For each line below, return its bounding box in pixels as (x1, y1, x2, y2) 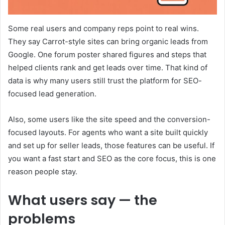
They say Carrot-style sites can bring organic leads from (8, 36, 208, 46)
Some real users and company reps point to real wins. (8, 23, 199, 33)
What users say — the (8, 190, 157, 209)
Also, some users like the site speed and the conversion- (8, 114, 210, 124)
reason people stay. (8, 166, 77, 176)
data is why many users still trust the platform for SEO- (8, 75, 202, 85)
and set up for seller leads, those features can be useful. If (8, 140, 214, 150)
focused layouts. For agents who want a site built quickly (8, 127, 208, 137)
